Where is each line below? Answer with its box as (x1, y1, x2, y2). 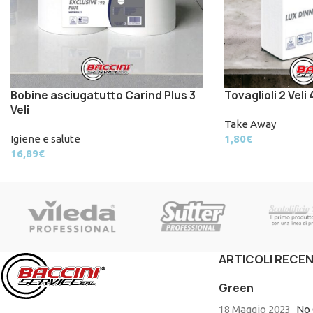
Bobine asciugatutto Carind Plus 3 (10, 87, 196, 103)
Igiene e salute (10, 132, 80, 145)
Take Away (224, 117, 276, 130)
